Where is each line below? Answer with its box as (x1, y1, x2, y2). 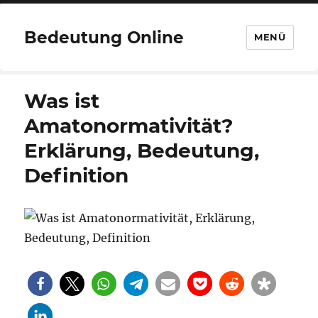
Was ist (24, 89, 100, 113)
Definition (24, 163, 129, 187)
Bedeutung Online (24, 27, 185, 48)
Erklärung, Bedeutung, (24, 138, 260, 163)
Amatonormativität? (24, 114, 234, 138)
